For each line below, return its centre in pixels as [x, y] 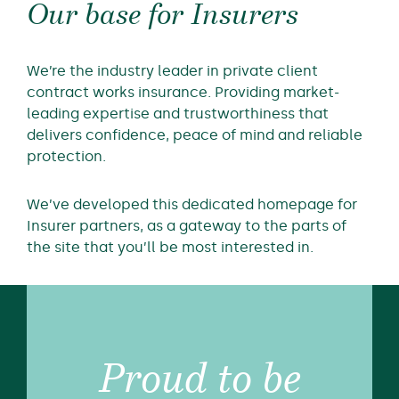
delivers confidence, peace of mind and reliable [195, 134]
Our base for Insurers [163, 16]
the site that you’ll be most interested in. [170, 247]
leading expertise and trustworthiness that [178, 113]
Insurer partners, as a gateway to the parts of [187, 225]
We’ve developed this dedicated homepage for [192, 204]
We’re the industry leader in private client [172, 70]
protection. [66, 156]
